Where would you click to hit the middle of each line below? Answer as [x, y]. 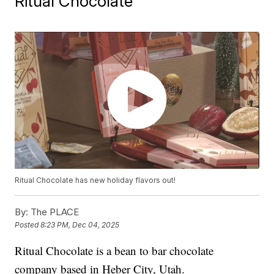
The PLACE [54, 212]
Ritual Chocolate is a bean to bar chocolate [114, 251]
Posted [28, 225]
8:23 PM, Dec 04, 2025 [80, 225]
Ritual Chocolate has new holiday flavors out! [95, 180]
